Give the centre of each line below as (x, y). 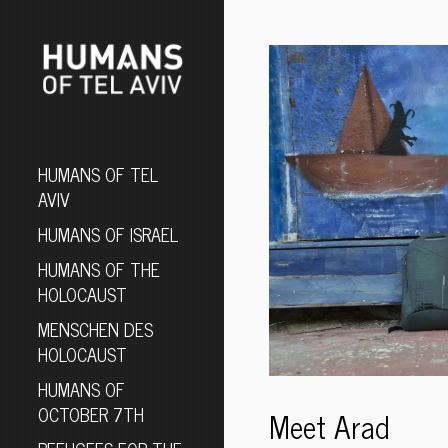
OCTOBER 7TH (91, 413)
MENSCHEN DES (96, 328)
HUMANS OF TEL (98, 173)
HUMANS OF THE (99, 268)
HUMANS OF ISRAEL (108, 233)
